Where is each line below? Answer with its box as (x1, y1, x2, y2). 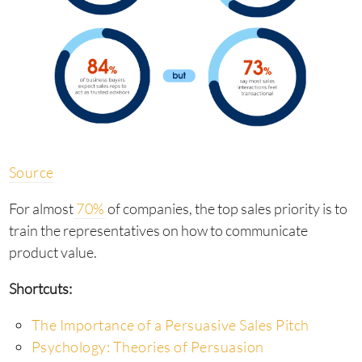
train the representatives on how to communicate (8, 221, 308, 239)
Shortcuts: (8, 279, 72, 297)
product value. (8, 242, 97, 261)
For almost (8, 199, 74, 217)
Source (8, 162, 54, 181)
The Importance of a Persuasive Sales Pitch (31, 315, 309, 334)
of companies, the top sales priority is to (104, 199, 347, 217)
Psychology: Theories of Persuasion (31, 337, 264, 356)
